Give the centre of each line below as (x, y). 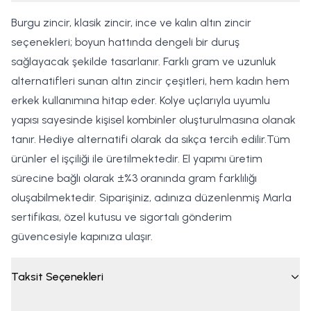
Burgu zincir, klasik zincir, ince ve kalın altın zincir (131, 23)
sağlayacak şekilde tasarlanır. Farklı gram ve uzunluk (144, 61)
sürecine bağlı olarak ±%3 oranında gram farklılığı (134, 178)
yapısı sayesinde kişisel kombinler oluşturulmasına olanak (153, 120)
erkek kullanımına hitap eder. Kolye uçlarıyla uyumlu (141, 100)
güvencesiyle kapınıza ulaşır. (82, 236)
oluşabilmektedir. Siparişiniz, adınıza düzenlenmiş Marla (151, 197)
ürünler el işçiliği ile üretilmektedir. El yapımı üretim (137, 159)
